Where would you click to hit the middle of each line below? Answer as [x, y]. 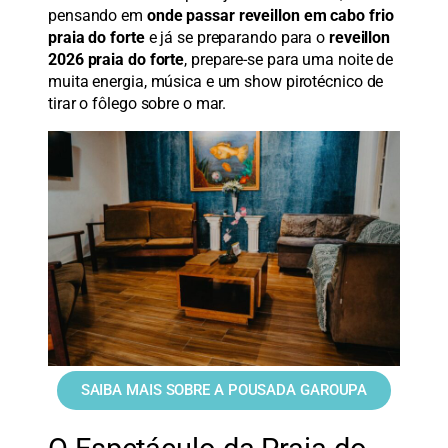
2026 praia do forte [116, 60]
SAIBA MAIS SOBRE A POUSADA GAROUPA [224, 390]
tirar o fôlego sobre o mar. [137, 104]
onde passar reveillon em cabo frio [270, 16]
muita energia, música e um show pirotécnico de [216, 82]
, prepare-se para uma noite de [289, 60]
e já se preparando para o [236, 38]
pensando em [97, 16]
